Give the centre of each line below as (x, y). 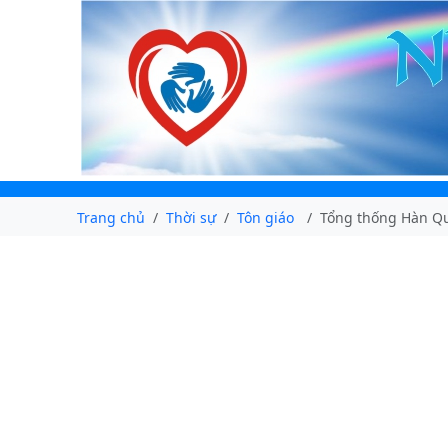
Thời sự (191, 217)
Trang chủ (111, 217)
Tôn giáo (265, 217)
